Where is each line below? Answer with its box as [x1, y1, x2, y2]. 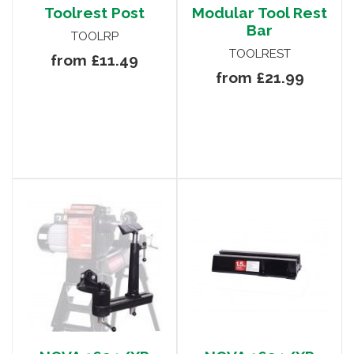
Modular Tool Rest [192, 4, 327, 22]
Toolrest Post [44, 4, 145, 22]
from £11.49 [51, 51, 138, 70]
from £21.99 [215, 69, 304, 87]
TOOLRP [70, 29, 119, 44]
